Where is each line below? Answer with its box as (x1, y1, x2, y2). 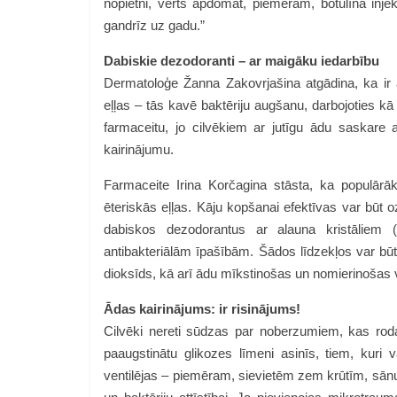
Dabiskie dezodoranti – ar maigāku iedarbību (104, 53, 383, 68)
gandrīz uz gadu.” (104, 18, 205, 33)
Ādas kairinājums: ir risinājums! (104, 301, 300, 316)
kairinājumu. (104, 142, 177, 157)
